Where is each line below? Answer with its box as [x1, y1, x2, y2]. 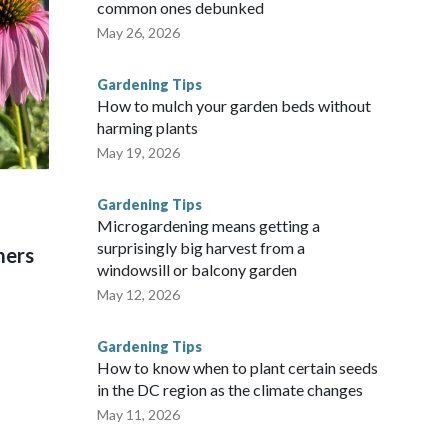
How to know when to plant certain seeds [97, 358, 378, 378]
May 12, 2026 [97, 286, 180, 304]
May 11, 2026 [97, 406, 180, 424]
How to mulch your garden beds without [97, 96, 371, 116]
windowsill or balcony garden [97, 260, 297, 280]
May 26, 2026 [97, 24, 180, 42]
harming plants [97, 118, 198, 138]
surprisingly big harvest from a [97, 238, 305, 258]
